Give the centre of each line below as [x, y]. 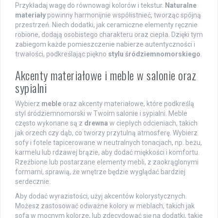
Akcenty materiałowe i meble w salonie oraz [106, 75]
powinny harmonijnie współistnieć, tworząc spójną [123, 15]
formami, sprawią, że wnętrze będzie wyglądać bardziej [100, 172]
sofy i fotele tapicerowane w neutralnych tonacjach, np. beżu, [109, 143]
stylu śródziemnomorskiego [154, 54]
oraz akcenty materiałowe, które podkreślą [128, 104]
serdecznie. [33, 182]
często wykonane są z [50, 123]
